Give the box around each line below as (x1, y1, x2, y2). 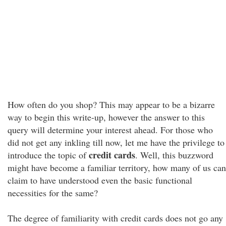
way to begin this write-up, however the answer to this (8, 111, 205, 123)
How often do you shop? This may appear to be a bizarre (8, 98, 215, 110)
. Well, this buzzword (135, 149, 213, 161)
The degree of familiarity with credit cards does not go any (8, 212, 223, 224)
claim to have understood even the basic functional (8, 174, 192, 186)
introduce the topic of (8, 149, 89, 161)
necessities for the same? (8, 187, 98, 199)
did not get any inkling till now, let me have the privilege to (8, 136, 224, 148)
